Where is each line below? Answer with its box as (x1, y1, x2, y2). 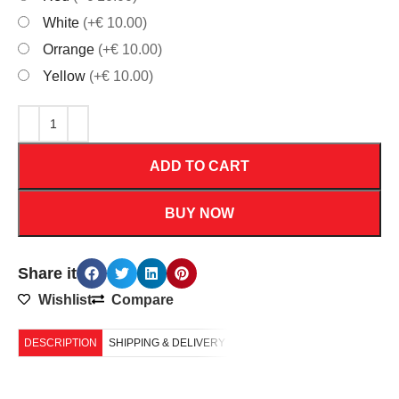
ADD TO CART (150, 158, 249, 174)
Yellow (43, 68, 90, 84)
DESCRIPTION (24, 336, 98, 349)
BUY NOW (165, 205, 234, 221)
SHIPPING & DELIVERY (109, 336, 226, 349)
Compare (111, 291, 175, 307)
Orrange (43, 41, 99, 57)
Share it (18, 264, 77, 282)
